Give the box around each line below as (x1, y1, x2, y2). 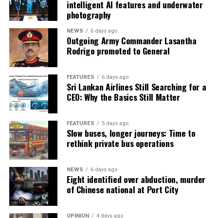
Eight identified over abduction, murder (66, 173, 206, 186)
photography (66, 8, 111, 21)
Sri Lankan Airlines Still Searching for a (66, 80, 206, 93)
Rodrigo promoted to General (66, 44, 170, 57)
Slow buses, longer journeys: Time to (66, 127, 196, 140)
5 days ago (101, 120, 128, 127)
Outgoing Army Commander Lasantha (66, 34, 197, 47)
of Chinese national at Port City (66, 183, 179, 196)
